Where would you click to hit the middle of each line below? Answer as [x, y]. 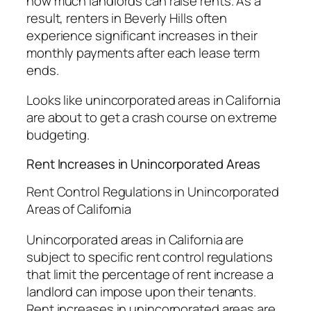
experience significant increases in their [142, 35]
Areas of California [79, 209]
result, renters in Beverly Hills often [127, 18]
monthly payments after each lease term [143, 52]
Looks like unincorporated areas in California [153, 100]
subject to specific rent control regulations [150, 257]
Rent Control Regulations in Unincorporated [153, 192]
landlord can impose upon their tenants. [142, 291]
